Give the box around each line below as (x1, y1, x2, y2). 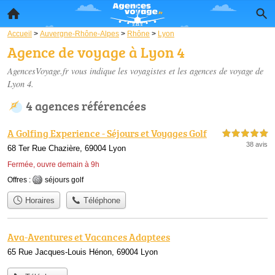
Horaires (22, 196, 55, 206)
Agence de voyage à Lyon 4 (7, 42, 185, 62)
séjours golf (45, 176, 83, 184)
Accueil (7, 29, 32, 37)
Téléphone (81, 196, 121, 206)
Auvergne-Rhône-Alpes (40, 29, 119, 37)
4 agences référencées (26, 97, 146, 114)
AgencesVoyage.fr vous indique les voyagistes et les (7, 65, 190, 77)
